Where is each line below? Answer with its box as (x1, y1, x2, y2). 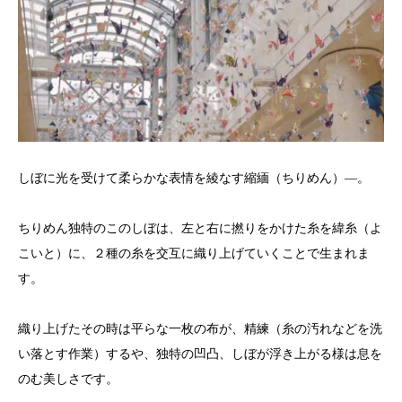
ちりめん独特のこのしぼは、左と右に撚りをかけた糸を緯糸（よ (18, 222, 382, 236)
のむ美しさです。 (18, 372, 118, 387)
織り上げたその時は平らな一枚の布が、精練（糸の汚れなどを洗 (18, 322, 382, 336)
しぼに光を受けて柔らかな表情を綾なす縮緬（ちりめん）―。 (18, 171, 370, 186)
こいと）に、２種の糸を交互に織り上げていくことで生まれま (18, 247, 370, 261)
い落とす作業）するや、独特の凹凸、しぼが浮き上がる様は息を (18, 347, 382, 362)
